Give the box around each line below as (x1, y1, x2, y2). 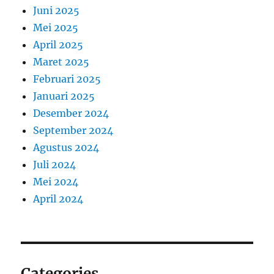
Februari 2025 (33, 73, 102, 86)
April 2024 (33, 193, 84, 206)
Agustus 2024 (33, 141, 100, 154)
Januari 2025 (33, 90, 95, 103)
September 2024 (33, 124, 114, 137)
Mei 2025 (33, 21, 79, 34)
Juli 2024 (33, 158, 76, 171)
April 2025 (33, 39, 84, 51)
